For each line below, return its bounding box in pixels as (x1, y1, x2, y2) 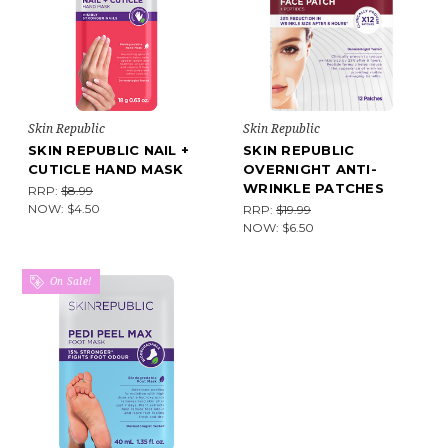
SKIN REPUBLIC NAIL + (28, 142, 189, 158)
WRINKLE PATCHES (243, 180, 384, 196)
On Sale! (46, 274, 92, 288)
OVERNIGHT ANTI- (243, 161, 377, 177)
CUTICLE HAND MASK (28, 161, 184, 177)
